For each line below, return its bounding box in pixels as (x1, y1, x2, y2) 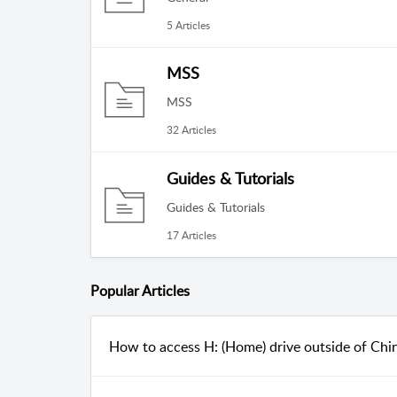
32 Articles (167, 122, 216, 138)
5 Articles (167, 17, 210, 33)
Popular (90, 281, 142, 301)
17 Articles (167, 227, 216, 243)
